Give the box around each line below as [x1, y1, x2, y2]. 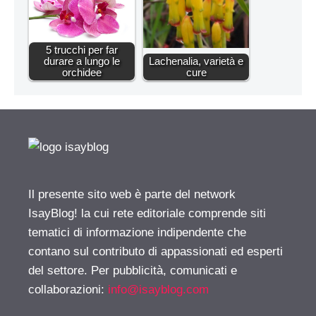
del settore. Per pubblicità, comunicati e [28, 263, 237, 277]
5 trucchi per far [46, 43, 118, 56]
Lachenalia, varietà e [149, 54, 243, 67]
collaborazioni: [28, 282, 108, 296]
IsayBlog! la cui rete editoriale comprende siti [28, 206, 266, 220]
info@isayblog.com [108, 282, 209, 296]
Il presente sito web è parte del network [28, 187, 236, 201]
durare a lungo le [44, 54, 120, 67]
